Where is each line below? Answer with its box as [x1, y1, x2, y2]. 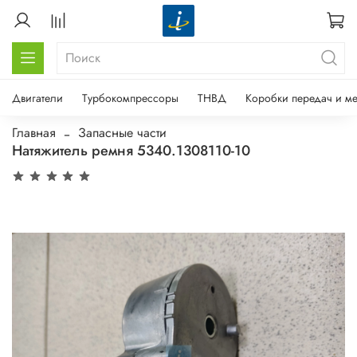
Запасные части [78, 123, 167, 142]
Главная [12, 123, 56, 142]
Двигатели [12, 89, 63, 106]
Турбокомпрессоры [82, 89, 178, 106]
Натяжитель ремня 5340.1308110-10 [12, 139, 250, 161]
